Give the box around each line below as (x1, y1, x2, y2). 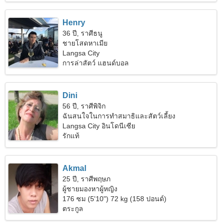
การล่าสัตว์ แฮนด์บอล (62, 59, 129, 67)
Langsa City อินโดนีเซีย (62, 122, 136, 130)
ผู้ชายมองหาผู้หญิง (62, 185, 118, 193)
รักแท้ (62, 132, 80, 140)
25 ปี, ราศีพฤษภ (62, 175, 111, 183)
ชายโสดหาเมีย (62, 39, 108, 47)
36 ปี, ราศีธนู (62, 29, 103, 37)
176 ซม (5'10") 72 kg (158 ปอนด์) (62, 195, 167, 203)
